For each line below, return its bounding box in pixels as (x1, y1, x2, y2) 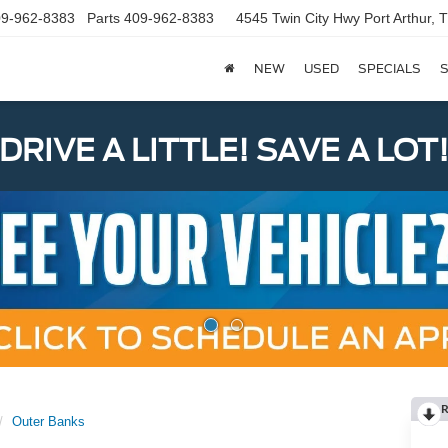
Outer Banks (12, 414, 85, 430)
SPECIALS (357, 62, 421, 77)
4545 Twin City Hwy (236, 10, 364, 27)
